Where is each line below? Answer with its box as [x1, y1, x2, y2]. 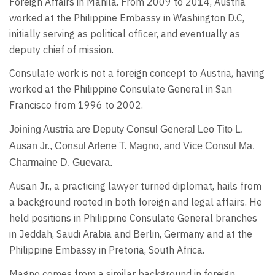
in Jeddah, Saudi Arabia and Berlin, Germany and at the [9, 228, 252, 241]
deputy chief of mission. [9, 43, 114, 56]
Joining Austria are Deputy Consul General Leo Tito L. [9, 123, 243, 134]
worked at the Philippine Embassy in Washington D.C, [9, 11, 244, 24]
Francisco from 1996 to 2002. [9, 99, 143, 112]
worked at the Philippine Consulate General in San [9, 83, 232, 96]
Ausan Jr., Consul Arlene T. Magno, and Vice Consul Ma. [9, 140, 255, 151]
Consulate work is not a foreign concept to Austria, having [9, 67, 265, 80]
